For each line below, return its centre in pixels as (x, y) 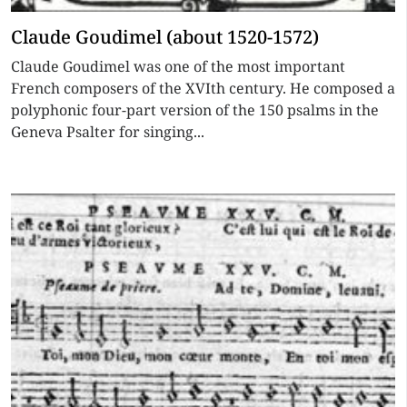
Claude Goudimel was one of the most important (178, 66)
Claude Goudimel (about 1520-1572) (165, 37)
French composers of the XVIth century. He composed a (203, 88)
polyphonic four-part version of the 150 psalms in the (195, 110)
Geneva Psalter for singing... (108, 132)
